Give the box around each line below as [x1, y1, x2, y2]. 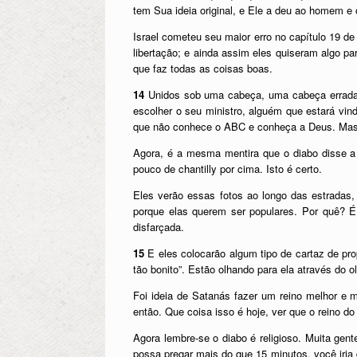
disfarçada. [133, 218, 184, 234]
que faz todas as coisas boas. [133, 60, 273, 76]
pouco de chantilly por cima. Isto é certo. [133, 160, 322, 176]
